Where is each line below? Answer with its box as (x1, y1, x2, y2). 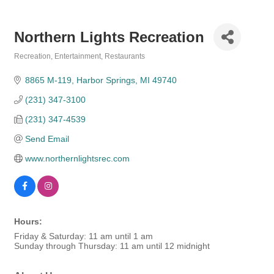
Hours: (14, 217, 42, 226)
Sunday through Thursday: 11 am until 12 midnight (14, 241, 210, 251)
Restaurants (105, 52, 145, 61)
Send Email (24, 134, 69, 144)
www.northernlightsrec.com (24, 154, 130, 163)
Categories (13, 61, 52, 68)
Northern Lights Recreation (14, 28, 204, 45)
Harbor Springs (76, 75, 135, 85)
